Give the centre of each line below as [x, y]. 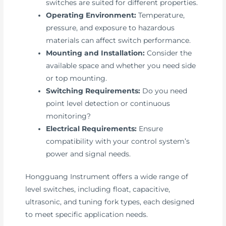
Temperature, [161, 15]
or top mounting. [77, 78]
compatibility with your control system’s [118, 141]
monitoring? [69, 116]
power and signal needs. [89, 154]
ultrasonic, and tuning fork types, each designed [110, 202]
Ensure [150, 128]
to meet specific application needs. [87, 215]
